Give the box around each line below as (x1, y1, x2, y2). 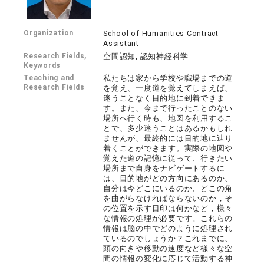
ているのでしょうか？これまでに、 (103, 234, 233, 243)
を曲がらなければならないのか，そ (103, 194, 233, 203)
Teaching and (24, 74, 75, 82)
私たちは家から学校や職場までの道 (103, 74, 233, 83)
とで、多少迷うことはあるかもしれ (103, 124, 233, 133)
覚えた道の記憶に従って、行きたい (103, 154, 233, 163)
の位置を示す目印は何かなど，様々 (103, 204, 233, 213)
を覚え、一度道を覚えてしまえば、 (103, 84, 233, 93)
